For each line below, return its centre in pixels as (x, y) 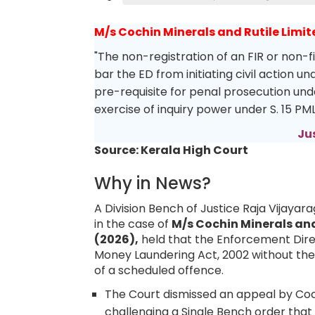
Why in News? (155, 183)
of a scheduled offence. (161, 270)
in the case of (133, 224)
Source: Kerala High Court (172, 150)
